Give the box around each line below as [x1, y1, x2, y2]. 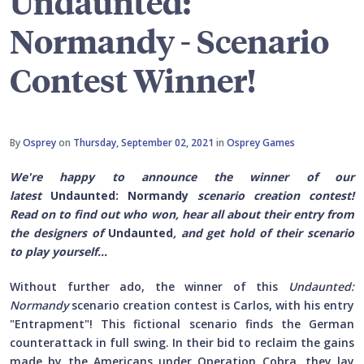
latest [10, 188, 50, 204]
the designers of [10, 225, 108, 241]
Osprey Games [227, 136, 295, 150]
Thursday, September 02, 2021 [73, 136, 214, 150]
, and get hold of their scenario [172, 225, 355, 241]
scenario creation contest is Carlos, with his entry [68, 297, 354, 314]
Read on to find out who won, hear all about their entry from [10, 206, 354, 223]
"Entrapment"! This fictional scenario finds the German [10, 316, 354, 332]
